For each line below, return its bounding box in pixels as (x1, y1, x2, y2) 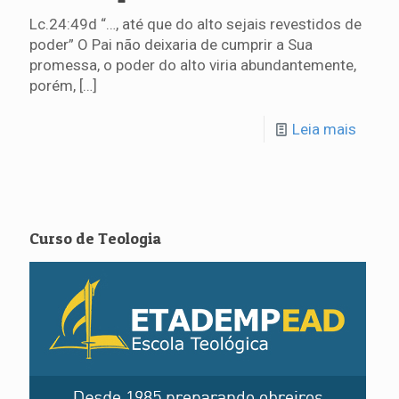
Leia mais (292, 120, 356, 139)
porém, (29, 77, 76, 95)
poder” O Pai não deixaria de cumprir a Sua (29, 36, 313, 54)
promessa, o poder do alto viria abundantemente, (29, 56, 356, 75)
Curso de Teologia (29, 229, 161, 248)
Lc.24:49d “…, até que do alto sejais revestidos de (29, 15, 362, 34)
